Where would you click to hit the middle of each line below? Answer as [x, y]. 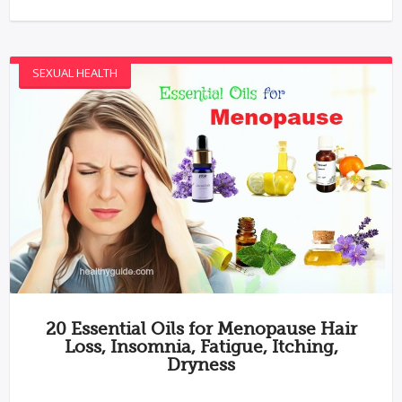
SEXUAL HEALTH [75, 73]
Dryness [201, 365]
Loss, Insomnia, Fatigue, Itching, [201, 347]
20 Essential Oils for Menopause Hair [201, 329]
